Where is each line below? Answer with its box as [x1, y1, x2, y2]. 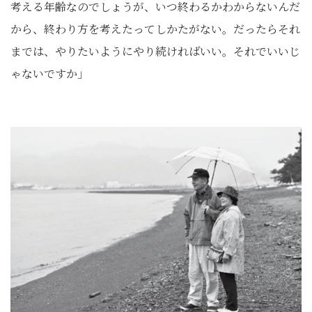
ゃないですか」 [10, 65, 88, 81]
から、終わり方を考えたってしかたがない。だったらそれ [10, 21, 300, 37]
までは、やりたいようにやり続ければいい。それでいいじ [10, 43, 300, 59]
